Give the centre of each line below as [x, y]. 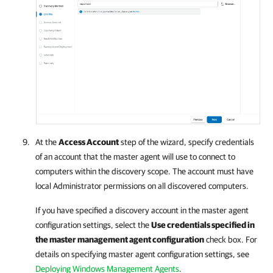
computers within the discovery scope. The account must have [144, 171]
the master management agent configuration [120, 239]
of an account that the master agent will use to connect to [135, 156]
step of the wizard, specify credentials [186, 142]
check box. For [231, 239]
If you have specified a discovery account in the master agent [142, 210]
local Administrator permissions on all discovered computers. [142, 186]
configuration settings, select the [93, 225]
